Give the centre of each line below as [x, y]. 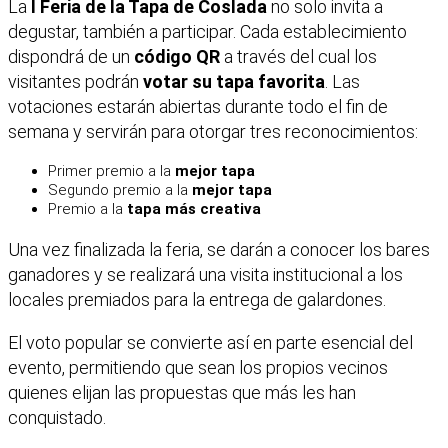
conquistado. [57, 417]
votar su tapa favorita [234, 81]
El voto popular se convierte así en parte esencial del [210, 342]
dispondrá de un [71, 56]
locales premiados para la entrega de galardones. [197, 299]
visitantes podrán [75, 81]
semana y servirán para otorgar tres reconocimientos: [213, 131]
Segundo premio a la [120, 189]
